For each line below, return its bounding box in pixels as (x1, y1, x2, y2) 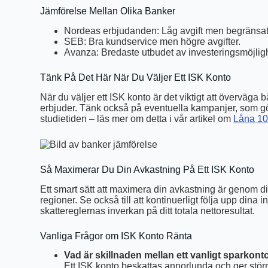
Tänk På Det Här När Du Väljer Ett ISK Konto (40, 72, 232, 83)
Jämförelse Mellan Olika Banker (40, 6, 176, 17)
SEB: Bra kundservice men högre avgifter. (64, 36, 241, 47)
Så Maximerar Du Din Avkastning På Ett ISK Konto (40, 164, 255, 175)
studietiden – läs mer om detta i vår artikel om (40, 114, 234, 124)
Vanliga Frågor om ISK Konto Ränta (40, 230, 193, 241)
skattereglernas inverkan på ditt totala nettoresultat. (40, 205, 255, 216)
